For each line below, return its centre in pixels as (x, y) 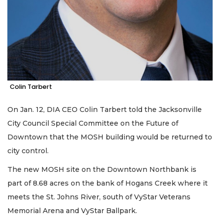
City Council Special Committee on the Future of (93, 123)
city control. (28, 151)
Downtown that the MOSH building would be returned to (110, 137)
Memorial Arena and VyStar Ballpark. (72, 211)
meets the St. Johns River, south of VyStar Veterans (99, 197)
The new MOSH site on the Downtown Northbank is (102, 170)
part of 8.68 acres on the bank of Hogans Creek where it (108, 183)
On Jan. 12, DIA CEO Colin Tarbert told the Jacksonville (105, 109)
